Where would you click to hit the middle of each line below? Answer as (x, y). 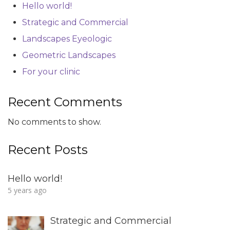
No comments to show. (54, 122)
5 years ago (27, 190)
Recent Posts (48, 149)
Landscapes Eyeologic (67, 39)
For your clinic (51, 71)
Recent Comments (65, 102)
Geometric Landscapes (69, 55)
